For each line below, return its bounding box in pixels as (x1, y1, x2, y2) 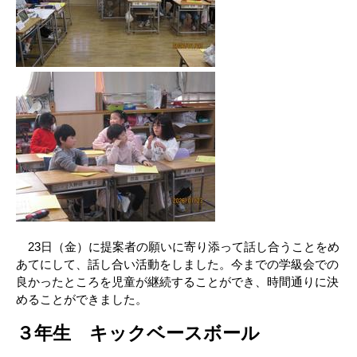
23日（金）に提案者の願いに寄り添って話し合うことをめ (16, 240, 339, 253)
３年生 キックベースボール (16, 324, 260, 343)
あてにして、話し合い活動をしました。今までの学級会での (16, 257, 339, 271)
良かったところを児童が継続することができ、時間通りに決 (16, 275, 339, 288)
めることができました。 (16, 292, 147, 306)
